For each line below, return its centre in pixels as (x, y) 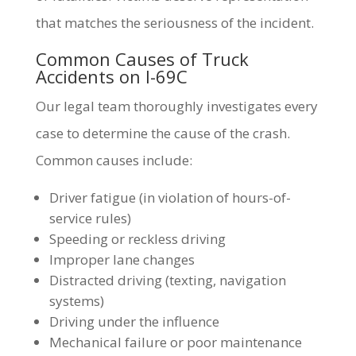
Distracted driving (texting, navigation (167, 280)
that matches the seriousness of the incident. (174, 23)
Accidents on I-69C (111, 76)
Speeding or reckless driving (137, 239)
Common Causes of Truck (142, 59)
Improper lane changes (122, 259)
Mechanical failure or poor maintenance (175, 342)
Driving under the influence (134, 321)
